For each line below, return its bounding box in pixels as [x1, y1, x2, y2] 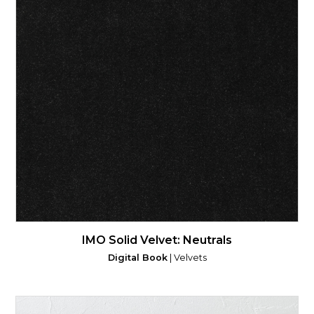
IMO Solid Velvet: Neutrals [82, 233, 232, 247]
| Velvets [167, 252, 207, 263]
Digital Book [107, 252, 168, 263]
